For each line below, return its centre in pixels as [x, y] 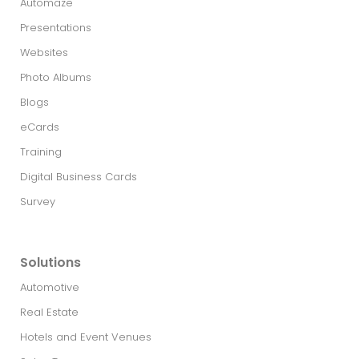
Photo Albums [56, 78]
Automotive [50, 288]
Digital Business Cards [79, 177]
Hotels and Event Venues [86, 337]
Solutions [50, 263]
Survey [38, 202]
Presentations [56, 28]
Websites [44, 53]
